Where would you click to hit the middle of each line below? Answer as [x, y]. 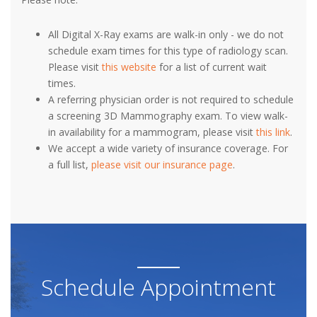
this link [273, 132]
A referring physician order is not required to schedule [171, 100]
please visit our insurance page [162, 165]
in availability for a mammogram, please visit [152, 132]
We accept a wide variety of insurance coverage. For [168, 149]
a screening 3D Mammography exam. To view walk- [168, 116]
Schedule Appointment [158, 287]
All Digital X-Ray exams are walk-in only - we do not [166, 35]
